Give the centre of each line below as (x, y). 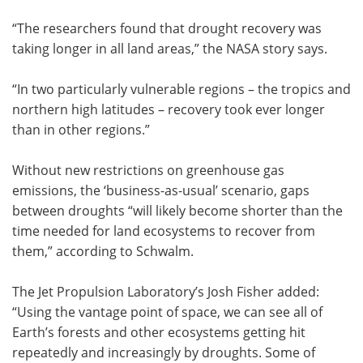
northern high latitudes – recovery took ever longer (169, 109)
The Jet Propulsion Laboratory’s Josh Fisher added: (166, 292)
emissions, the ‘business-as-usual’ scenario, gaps (161, 190)
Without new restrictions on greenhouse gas (148, 170)
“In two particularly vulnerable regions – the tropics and (181, 89)
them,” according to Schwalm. (103, 251)
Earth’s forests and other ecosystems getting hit (159, 332)
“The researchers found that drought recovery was (167, 28)
